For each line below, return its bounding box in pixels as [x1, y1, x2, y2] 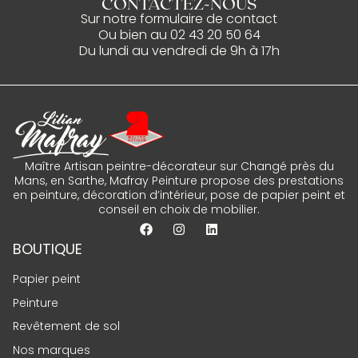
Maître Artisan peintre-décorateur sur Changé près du [24, 158, 334, 175]
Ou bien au [97, 25, 170, 44]
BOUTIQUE [13, 239, 82, 260]
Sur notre [81, 9, 140, 28]
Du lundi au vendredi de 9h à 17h [78, 41, 280, 60]
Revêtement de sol [13, 318, 120, 335]
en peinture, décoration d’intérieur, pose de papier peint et [13, 187, 345, 204]
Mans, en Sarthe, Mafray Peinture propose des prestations [14, 173, 344, 189]
